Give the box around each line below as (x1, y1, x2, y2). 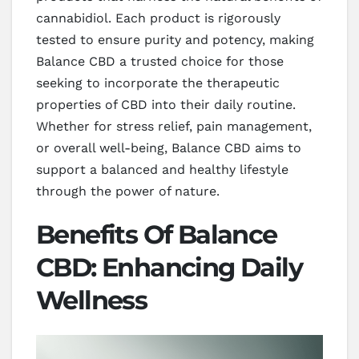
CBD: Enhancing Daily (36, 252, 302, 284)
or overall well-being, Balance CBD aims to (36, 140, 301, 156)
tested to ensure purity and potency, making (36, 32, 314, 48)
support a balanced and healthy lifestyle (36, 162, 288, 178)
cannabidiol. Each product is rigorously (36, 10, 280, 26)
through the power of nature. (36, 184, 220, 200)
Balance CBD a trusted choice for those (36, 54, 284, 70)
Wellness (36, 284, 147, 317)
